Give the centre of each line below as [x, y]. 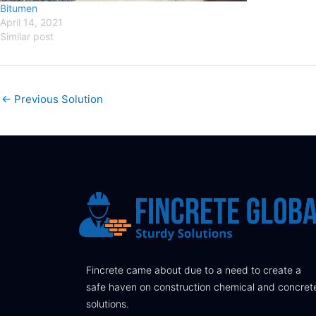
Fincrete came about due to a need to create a [194, 270]
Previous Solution [57, 99]
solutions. [108, 304]
